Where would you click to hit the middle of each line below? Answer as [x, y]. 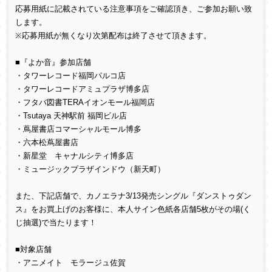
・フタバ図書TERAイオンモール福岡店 [85, 103]
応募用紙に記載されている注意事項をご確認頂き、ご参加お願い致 [134, 9]
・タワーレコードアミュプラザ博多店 [82, 89]
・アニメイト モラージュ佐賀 [70, 263]
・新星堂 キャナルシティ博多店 [74, 156]
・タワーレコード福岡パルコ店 [70, 76]
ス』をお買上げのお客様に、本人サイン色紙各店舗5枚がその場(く [133, 209]
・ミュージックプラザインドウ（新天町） [90, 169]
